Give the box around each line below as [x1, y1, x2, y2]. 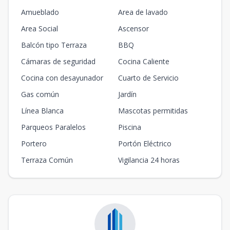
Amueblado [21, 7, 59, 17]
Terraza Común [21, 155, 73, 165]
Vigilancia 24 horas [118, 155, 180, 165]
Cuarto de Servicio [118, 73, 179, 83]
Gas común [21, 89, 59, 99]
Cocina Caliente [118, 56, 169, 66]
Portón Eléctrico [118, 139, 171, 148]
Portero [21, 139, 47, 148]
